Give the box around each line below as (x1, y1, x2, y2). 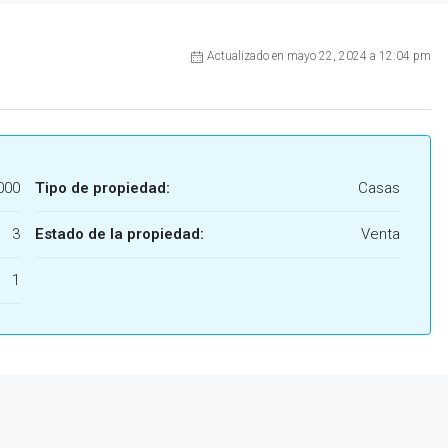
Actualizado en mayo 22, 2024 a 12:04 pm (207, 49, 431, 64)
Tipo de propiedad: (35, 179, 170, 198)
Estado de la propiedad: (35, 225, 204, 244)
